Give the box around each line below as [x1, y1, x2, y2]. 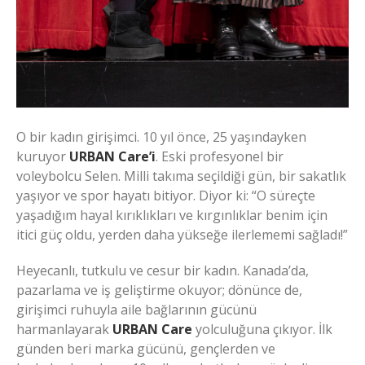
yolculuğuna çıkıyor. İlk [192, 319, 332, 338]
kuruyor [16, 147, 69, 165]
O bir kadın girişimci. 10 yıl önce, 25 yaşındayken [16, 127, 306, 146]
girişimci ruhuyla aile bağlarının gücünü [16, 300, 257, 319]
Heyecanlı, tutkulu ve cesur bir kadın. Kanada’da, [16, 261, 309, 279]
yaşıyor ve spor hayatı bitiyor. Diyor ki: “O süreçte [16, 186, 315, 204]
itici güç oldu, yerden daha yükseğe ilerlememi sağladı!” [16, 225, 348, 244]
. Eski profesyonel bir [156, 147, 284, 165]
